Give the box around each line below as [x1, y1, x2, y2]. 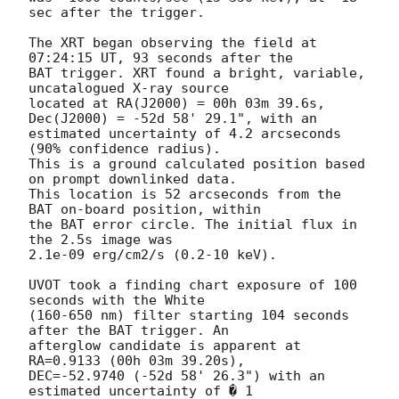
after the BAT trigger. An [28, 322, 229, 338]
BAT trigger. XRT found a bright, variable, [28, 64, 365, 81]
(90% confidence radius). [28, 140, 229, 157]
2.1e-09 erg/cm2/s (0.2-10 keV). [28, 246, 285, 263]
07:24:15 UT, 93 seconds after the [28, 49, 293, 66]
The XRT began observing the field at [28, 34, 317, 51]
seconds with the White [28, 291, 205, 308]
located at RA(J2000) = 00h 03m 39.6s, [28, 94, 325, 111]
